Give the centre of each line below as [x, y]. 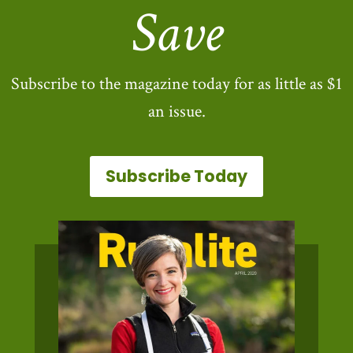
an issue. [176, 112]
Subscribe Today [176, 176]
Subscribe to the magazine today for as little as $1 [176, 84]
